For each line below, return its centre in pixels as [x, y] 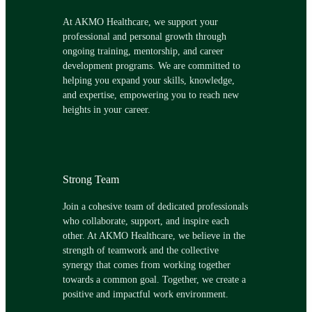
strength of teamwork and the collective [140, 250]
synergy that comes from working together [146, 265]
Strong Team [91, 180]
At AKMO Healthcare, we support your [140, 22]
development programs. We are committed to [151, 66]
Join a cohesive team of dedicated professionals [155, 206]
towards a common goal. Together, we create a [154, 280]
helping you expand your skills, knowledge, [148, 80]
